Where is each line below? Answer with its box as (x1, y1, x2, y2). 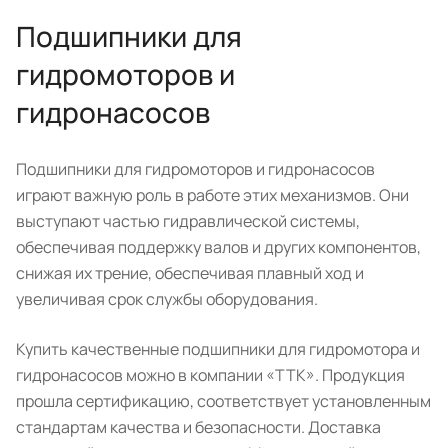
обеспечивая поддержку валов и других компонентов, (16, 235, 421, 258)
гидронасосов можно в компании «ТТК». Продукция (16, 363, 405, 386)
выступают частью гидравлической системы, (16, 209, 360, 232)
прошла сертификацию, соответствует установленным (16, 389, 431, 412)
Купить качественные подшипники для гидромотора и (16, 337, 420, 360)
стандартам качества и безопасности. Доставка (16, 415, 381, 438)
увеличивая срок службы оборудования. (16, 287, 318, 310)
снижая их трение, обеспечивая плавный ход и (16, 261, 364, 284)
